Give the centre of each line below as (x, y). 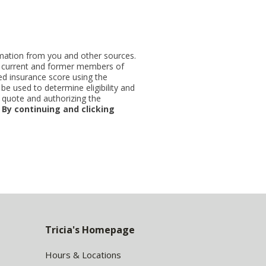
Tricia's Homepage (90, 229)
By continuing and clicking (58, 109)
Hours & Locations (83, 254)
